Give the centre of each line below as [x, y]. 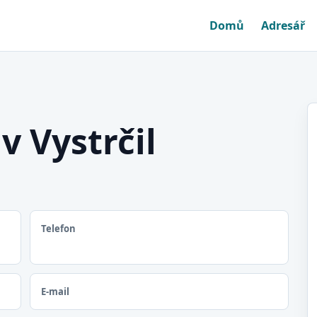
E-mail [55, 292]
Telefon [58, 229]
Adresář [283, 25]
